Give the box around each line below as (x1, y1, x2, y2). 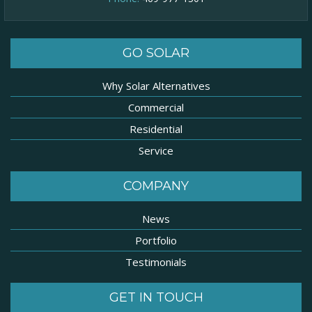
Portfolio (135, 233, 177, 248)
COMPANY (123, 178, 189, 194)
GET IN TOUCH (109, 290, 203, 306)
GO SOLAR (123, 45, 189, 61)
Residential (130, 122, 182, 136)
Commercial (128, 100, 184, 115)
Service (139, 143, 173, 158)
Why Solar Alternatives (102, 79, 210, 93)
